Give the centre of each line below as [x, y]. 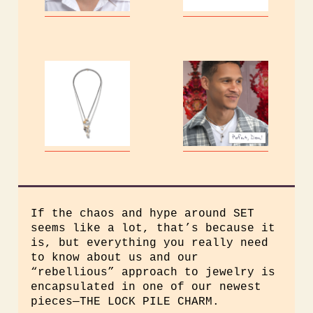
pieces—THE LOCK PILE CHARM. [125, 302]
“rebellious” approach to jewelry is [153, 272]
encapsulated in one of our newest [146, 287]
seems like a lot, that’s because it [153, 228]
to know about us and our [115, 258]
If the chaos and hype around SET [143, 214]
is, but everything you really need [150, 243]
